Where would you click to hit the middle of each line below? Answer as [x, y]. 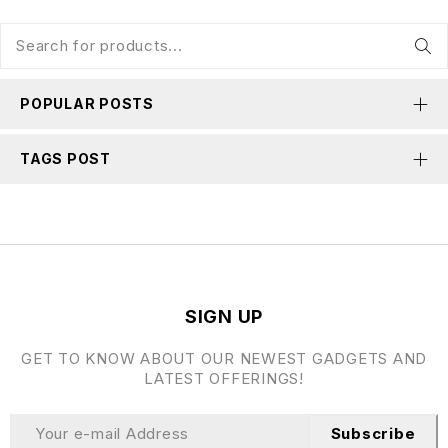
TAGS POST [65, 158]
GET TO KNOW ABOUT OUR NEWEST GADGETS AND [224, 358]
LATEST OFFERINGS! [224, 378]
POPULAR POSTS [87, 103]
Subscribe [373, 433]
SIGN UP [224, 316]
